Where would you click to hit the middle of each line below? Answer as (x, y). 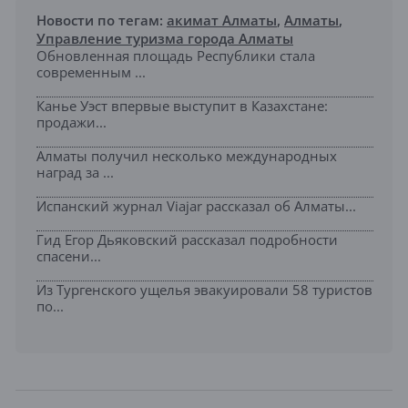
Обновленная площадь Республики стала (176, 56)
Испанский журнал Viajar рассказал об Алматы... (196, 206)
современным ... (91, 72)
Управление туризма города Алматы (165, 39)
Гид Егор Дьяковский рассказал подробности (187, 240)
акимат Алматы (222, 20)
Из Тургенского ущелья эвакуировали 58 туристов (204, 290)
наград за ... (75, 173)
